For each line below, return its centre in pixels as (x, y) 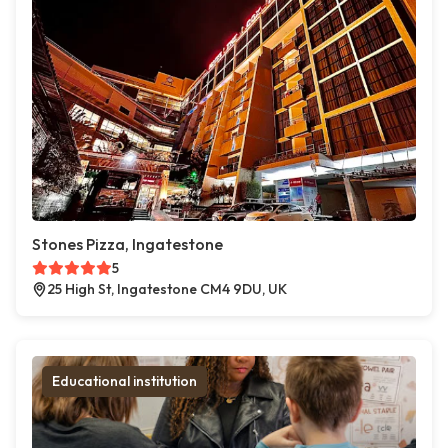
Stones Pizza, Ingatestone (127, 244)
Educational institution (124, 381)
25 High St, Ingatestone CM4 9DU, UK (167, 289)
